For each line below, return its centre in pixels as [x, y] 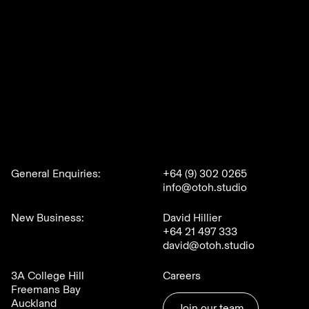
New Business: [48, 217]
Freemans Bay [46, 289]
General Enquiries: [57, 173]
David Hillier [192, 217]
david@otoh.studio [209, 245]
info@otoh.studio [205, 187]
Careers [182, 275]
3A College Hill [48, 275]
